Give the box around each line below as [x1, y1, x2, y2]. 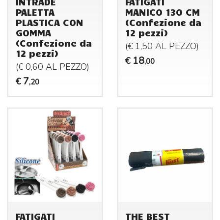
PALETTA [15, 6, 55, 18]
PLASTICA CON [15, 16, 83, 28]
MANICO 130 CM [125, 6, 200, 18]
